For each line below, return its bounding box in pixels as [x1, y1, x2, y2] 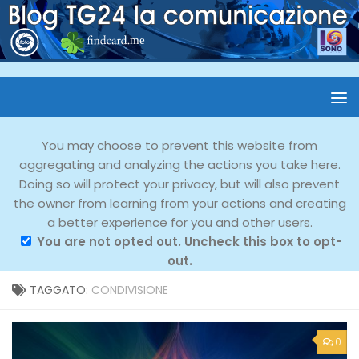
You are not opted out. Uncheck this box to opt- [36, 233, 342, 250]
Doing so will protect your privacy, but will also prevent [19, 175, 340, 192]
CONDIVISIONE [91, 282, 168, 298]
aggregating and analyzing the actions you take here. [18, 156, 341, 173]
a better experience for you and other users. [46, 214, 313, 231]
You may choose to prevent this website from [42, 137, 317, 154]
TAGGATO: [30, 282, 91, 298]
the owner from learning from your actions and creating [13, 195, 346, 212]
